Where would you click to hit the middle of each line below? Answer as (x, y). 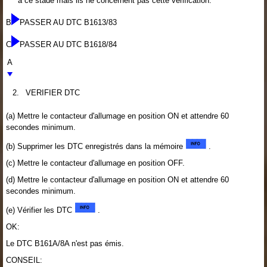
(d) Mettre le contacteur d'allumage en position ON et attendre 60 (117, 179)
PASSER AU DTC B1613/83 (68, 22)
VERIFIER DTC (53, 92)
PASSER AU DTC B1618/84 (68, 44)
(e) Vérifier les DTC (40, 210)
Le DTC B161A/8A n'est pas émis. (65, 243)
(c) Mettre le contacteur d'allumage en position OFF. (95, 163)
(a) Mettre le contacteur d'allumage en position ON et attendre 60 (117, 116)
